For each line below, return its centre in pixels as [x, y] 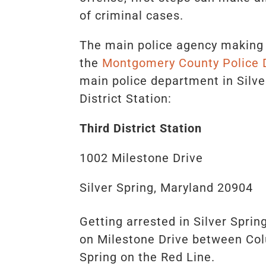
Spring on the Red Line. [148, 257]
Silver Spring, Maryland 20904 [167, 187]
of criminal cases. [132, 15]
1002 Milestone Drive [142, 158]
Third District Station [141, 128]
